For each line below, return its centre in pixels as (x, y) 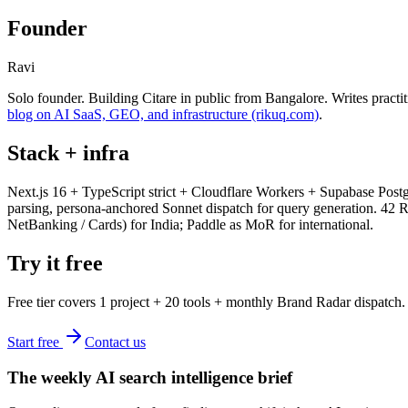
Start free (35, 342)
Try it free (55, 263)
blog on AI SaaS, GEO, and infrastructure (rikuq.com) (163, 115)
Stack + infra (68, 153)
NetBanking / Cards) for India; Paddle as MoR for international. (190, 225)
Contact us (115, 342)
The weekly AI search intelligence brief (150, 377)
